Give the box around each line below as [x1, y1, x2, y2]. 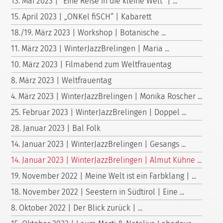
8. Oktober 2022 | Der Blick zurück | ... [11, 203, 142, 213]
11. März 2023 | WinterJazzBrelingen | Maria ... [11, 44, 169, 53]
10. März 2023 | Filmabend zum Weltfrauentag [11, 60, 171, 69]
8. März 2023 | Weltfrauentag [11, 76, 111, 85]
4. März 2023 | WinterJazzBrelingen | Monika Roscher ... [11, 92, 202, 101]
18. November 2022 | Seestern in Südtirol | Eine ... [11, 187, 184, 197]
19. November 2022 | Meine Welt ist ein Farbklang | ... [11, 171, 196, 181]
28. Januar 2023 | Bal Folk [11, 123, 101, 133]
